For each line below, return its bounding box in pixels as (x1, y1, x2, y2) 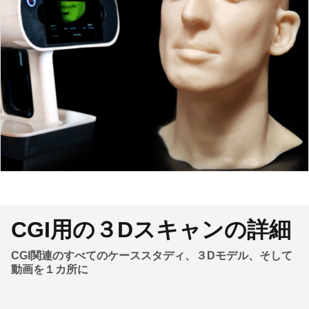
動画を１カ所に (11, 263, 88, 275)
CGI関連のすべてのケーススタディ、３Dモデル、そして (11, 250, 292, 261)
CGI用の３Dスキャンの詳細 (11, 217, 291, 242)
